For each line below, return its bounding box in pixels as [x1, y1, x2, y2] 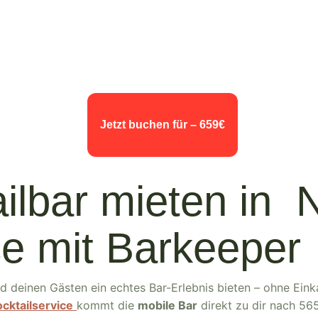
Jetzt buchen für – [100, 119, 199, 131]
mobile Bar [138, 298, 197, 312]
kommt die [77, 298, 138, 312]
